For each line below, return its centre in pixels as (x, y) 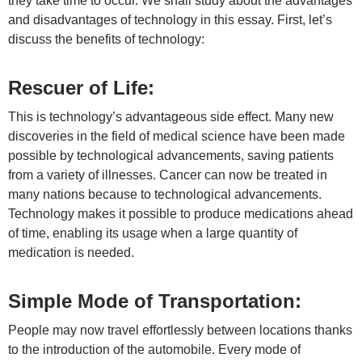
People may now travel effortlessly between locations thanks (180, 330)
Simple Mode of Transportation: (155, 301)
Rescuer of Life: (81, 88)
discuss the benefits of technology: (106, 39)
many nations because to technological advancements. (165, 194)
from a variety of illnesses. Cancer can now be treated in (168, 175)
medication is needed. (71, 253)
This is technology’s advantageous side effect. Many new (171, 117)
